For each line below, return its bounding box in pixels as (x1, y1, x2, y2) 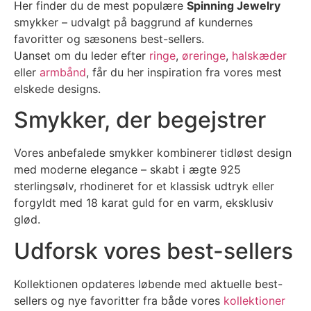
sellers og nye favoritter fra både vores (14, 293, 224, 308)
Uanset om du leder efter (14, 49, 149, 62)
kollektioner (224, 293, 285, 308)
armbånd (40, 65, 86, 79)
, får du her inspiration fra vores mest (86, 65, 282, 79)
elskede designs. (14, 82, 101, 96)
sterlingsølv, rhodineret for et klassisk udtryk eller (14, 179, 274, 194)
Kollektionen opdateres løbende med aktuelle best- (14, 276, 283, 291)
